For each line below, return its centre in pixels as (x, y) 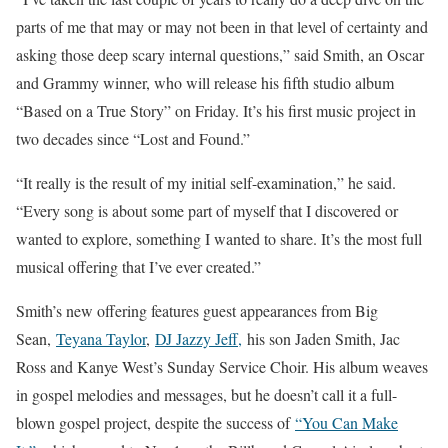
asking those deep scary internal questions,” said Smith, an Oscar (220, 55)
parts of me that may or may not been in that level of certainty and (222, 27)
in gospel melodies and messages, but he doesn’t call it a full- (206, 395)
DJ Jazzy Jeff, (198, 339)
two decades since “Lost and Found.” (133, 139)
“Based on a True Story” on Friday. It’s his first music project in (216, 111)
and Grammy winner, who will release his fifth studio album (205, 83)
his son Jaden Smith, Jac (321, 339)
